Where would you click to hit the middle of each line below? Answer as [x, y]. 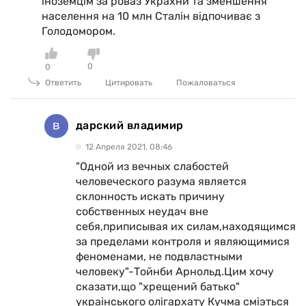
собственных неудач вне [142, 211]
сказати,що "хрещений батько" [158, 286]
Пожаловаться [206, 82]
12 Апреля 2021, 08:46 [129, 147]
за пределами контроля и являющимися [183, 241]
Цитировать [129, 82]
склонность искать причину [150, 196]
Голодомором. [79, 31]
